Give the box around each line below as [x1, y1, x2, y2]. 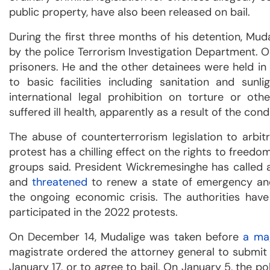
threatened [31, 174, 87, 189]
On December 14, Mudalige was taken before [9, 229, 243, 244]
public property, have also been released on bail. [9, 4, 250, 19]
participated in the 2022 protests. [9, 204, 178, 219]
